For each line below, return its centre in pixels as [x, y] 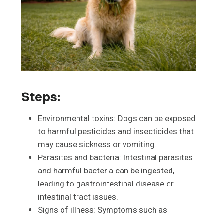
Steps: [41, 98]
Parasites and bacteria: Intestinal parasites [115, 158]
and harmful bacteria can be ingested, [106, 171]
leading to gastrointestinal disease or [106, 184]
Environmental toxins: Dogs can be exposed [117, 119]
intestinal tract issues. [78, 197]
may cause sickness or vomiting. [97, 145]
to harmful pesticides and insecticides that [116, 132]
